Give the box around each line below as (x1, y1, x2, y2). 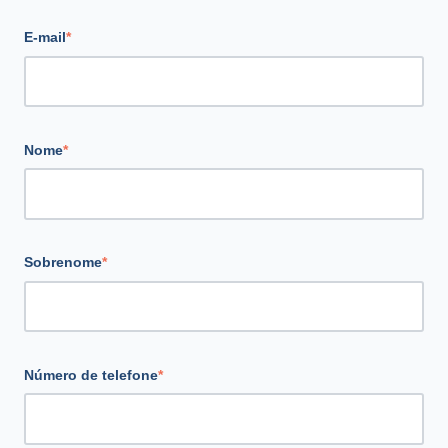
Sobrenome (24, 254, 102, 271)
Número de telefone (24, 366, 158, 383)
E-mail (24, 29, 66, 46)
